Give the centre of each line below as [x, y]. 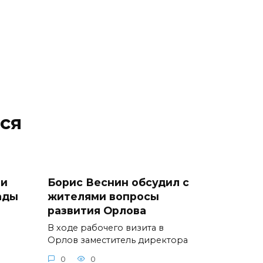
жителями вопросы [103, 197]
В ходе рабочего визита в [106, 228]
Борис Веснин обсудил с [118, 183]
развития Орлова [97, 211]
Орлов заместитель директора [118, 240]
